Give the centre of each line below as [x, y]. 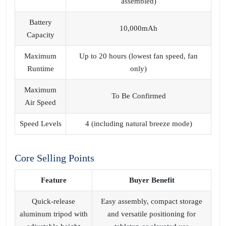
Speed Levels [40, 124]
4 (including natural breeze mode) [138, 124]
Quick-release [53, 201]
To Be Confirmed [138, 96]
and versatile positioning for [152, 214]
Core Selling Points [54, 158]
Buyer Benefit [152, 180]
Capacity [40, 35]
